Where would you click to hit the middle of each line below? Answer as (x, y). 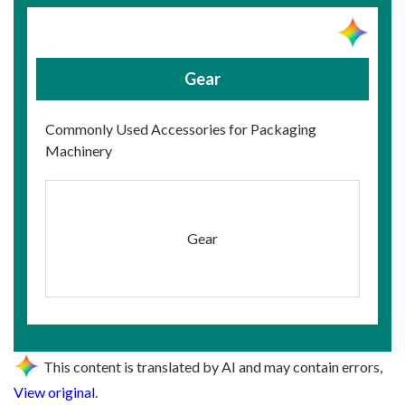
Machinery (79, 151)
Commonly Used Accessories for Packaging (181, 129)
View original (54, 392)
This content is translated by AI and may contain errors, (213, 367)
